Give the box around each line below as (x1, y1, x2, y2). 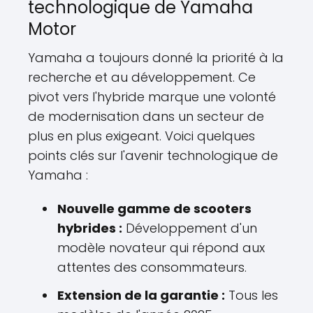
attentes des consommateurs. (57, 259, 247, 277)
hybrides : (57, 219, 122, 238)
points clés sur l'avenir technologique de (28, 147, 278, 165)
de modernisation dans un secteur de (28, 108, 264, 126)
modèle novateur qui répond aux (57, 239, 265, 257)
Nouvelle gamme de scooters (57, 200, 252, 218)
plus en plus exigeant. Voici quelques (28, 127, 255, 145)
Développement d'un (122, 219, 257, 238)
